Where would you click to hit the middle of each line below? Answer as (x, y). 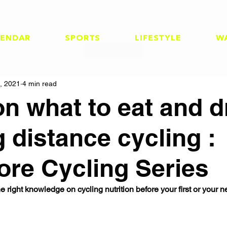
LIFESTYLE (158, 39)
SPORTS (83, 39)
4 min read (40, 84)
